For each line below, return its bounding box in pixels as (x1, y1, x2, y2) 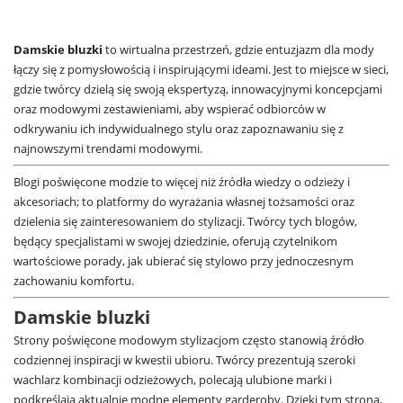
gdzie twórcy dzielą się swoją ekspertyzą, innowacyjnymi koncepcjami (13, 81, 382, 98)
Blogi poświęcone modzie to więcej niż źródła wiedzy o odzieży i (13, 174, 350, 191)
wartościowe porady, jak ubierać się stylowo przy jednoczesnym (13, 253, 354, 270)
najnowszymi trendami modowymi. (13, 140, 202, 157)
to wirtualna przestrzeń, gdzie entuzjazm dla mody (103, 41, 374, 58)
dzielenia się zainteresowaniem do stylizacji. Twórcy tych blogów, (13, 213, 357, 230)
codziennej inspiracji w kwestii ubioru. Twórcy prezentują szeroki (13, 352, 355, 369)
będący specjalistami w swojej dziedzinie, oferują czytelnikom (13, 233, 337, 250)
